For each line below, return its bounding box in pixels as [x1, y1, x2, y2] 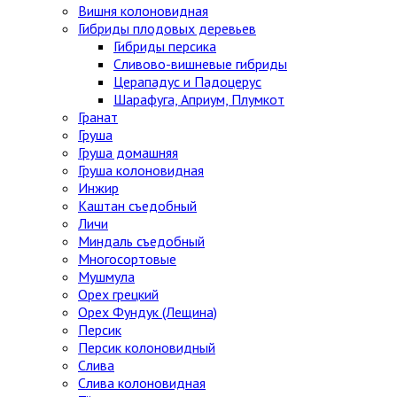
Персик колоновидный [78, 338, 215, 356]
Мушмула [78, 267, 135, 285]
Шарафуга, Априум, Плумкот [113, 90, 284, 108]
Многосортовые [78, 249, 176, 268]
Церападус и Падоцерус [113, 72, 261, 90]
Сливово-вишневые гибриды [113, 54, 287, 73]
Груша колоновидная [78, 160, 204, 179]
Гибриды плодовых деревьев [78, 19, 256, 37]
